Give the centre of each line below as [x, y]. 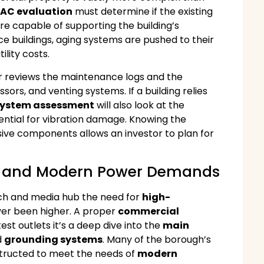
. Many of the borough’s [157, 239]
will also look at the [140, 105]
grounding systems [54, 239]
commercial [149, 211]
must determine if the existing [143, 12]
